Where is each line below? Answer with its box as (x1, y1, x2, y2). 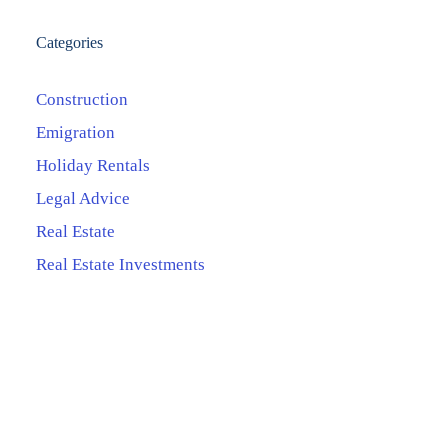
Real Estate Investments (36, 254, 205, 274)
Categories (36, 33, 103, 51)
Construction (36, 89, 128, 109)
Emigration (36, 122, 115, 142)
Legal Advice (36, 188, 130, 208)
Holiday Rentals (36, 155, 150, 175)
